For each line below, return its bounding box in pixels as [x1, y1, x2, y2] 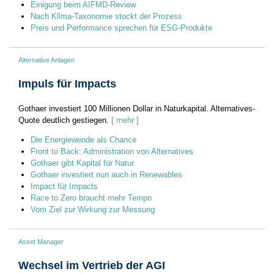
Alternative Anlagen [18, 56, 75, 64]
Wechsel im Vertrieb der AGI [18, 259, 165, 272]
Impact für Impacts [31, 181, 98, 191]
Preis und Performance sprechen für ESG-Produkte [31, 23, 212, 32]
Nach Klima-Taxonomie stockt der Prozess [31, 11, 182, 21]
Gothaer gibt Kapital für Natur [31, 158, 134, 168]
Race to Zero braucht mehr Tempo [31, 193, 152, 202]
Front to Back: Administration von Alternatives [31, 146, 193, 156]
